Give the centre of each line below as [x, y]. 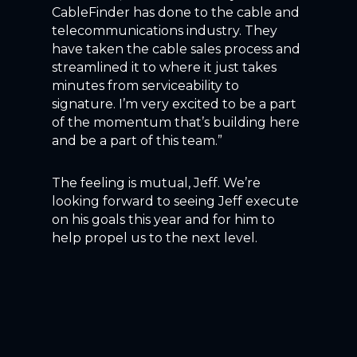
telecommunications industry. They [164, 30]
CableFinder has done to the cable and [175, 12]
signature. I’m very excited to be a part [174, 104]
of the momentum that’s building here [175, 122]
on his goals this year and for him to [163, 219]
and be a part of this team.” [137, 140]
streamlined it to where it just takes [164, 67]
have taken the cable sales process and [176, 49]
